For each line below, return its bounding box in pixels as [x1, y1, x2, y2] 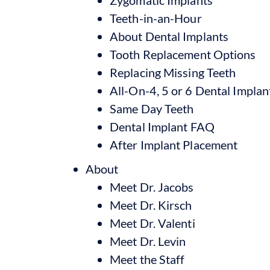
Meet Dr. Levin [110, 233, 186, 248]
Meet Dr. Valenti [110, 215, 195, 230]
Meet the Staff [110, 251, 185, 266]
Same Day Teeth [110, 101, 194, 116]
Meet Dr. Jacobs [110, 179, 194, 194]
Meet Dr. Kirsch [110, 197, 192, 212]
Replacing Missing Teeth [110, 64, 236, 80]
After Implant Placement [110, 137, 238, 152]
